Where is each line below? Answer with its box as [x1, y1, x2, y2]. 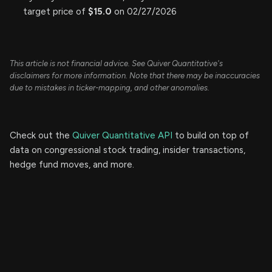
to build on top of [172, 129, 249, 141]
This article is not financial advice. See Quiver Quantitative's [10, 58, 223, 68]
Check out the [10, 129, 72, 141]
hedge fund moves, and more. [10, 158, 134, 170]
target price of [23, 5, 88, 17]
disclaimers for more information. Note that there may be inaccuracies [10, 70, 260, 80]
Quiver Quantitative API [72, 129, 172, 141]
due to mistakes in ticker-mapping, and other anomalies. [10, 83, 209, 92]
